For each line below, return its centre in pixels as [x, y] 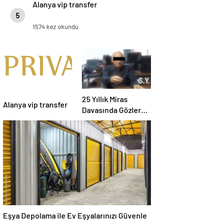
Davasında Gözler [111, 110]
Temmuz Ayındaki [112, 121]
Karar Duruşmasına [115, 132]
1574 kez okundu [55, 27]
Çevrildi [95, 143]
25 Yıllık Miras [105, 99]
